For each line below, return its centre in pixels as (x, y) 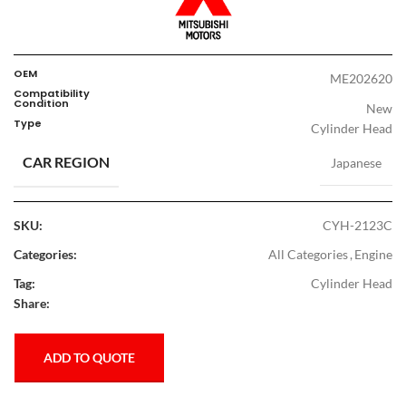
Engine (373, 255)
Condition (41, 104)
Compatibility (52, 94)
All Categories (308, 255)
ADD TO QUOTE (89, 358)
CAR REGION (66, 162)
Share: (32, 304)
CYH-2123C (358, 226)
